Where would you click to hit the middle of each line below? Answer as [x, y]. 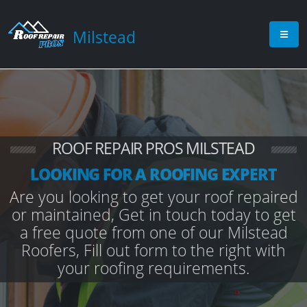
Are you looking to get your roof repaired [153, 197]
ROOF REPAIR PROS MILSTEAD [153, 148]
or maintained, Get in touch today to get [153, 214]
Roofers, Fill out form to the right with [153, 250]
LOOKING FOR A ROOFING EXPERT [153, 174]
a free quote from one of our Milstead [153, 232]
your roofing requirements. [153, 268]
